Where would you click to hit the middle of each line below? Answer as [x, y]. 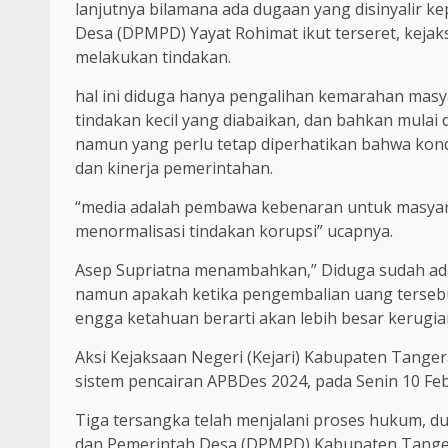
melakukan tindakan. [153, 57]
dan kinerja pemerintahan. [174, 168]
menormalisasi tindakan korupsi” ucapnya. [234, 231]
